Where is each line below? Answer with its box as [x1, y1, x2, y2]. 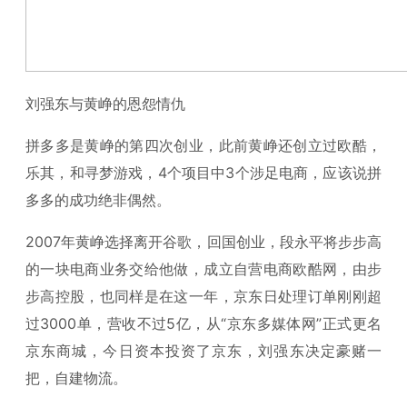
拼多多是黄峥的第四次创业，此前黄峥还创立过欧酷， [25, 136, 382, 154]
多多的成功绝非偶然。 [25, 191, 171, 209]
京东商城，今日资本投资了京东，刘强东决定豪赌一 [25, 342, 382, 360]
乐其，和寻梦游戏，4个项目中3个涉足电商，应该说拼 [25, 164, 382, 182]
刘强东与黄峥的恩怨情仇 [25, 94, 185, 113]
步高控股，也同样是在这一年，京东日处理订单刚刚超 [25, 287, 382, 305]
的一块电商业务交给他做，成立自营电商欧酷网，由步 [25, 260, 382, 278]
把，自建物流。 [25, 369, 127, 387]
